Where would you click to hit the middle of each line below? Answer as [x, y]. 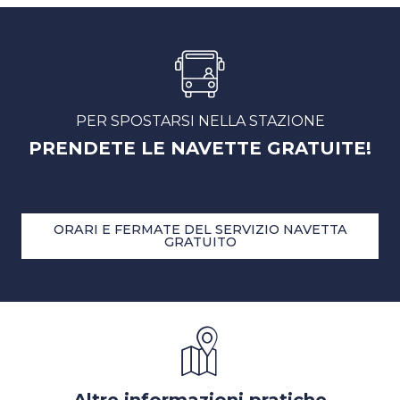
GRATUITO [200, 242]
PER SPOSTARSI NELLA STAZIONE [200, 121]
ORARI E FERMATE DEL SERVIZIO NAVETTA [200, 230]
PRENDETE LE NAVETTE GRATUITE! [200, 149]
